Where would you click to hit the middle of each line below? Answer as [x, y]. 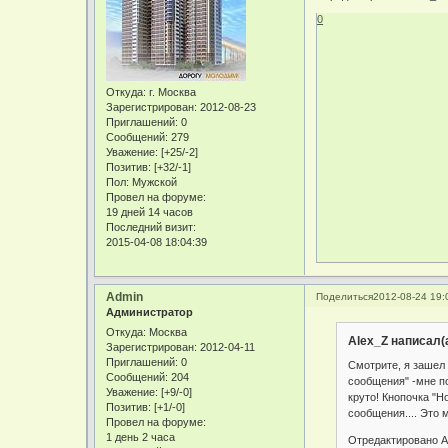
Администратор [150, 312]
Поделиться [345, 297]
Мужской [153, 182]
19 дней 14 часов [150, 212]
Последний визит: [151, 227]
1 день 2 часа [141, 436]
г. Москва [171, 92]
